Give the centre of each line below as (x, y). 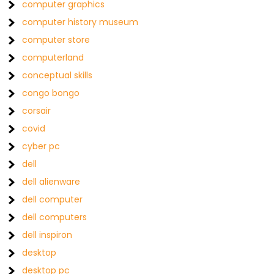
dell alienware (51, 182)
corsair (37, 111)
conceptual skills (57, 76)
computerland (53, 58)
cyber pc (41, 146)
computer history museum (80, 22)
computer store (56, 40)
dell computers (55, 217)
